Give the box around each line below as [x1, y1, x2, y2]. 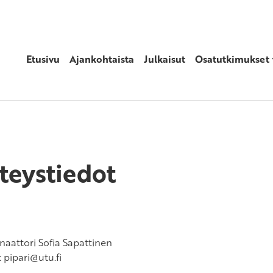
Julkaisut [143, 51, 185, 66]
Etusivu [26, 51, 60, 66]
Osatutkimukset [194, 51, 269, 66]
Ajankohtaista [69, 51, 134, 66]
